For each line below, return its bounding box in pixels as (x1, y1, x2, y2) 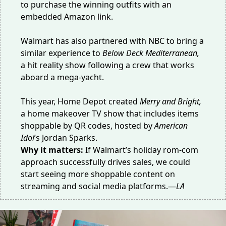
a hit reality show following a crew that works (21, 60, 194, 71)
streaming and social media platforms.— (21, 181, 176, 192)
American (154, 120, 188, 131)
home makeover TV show (27, 108, 124, 119)
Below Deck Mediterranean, (102, 47, 199, 59)
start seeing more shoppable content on (21, 168, 175, 180)
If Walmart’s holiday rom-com (83, 144, 198, 155)
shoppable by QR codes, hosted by (21, 120, 154, 131)
